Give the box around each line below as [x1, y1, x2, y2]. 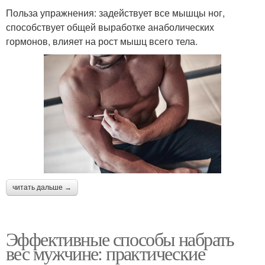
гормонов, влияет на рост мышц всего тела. [6, 34, 198, 49]
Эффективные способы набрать [6, 225, 234, 251]
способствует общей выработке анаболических [6, 20, 214, 34]
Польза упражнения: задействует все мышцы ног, [6, 6, 225, 20]
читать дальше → [12, 183, 72, 192]
